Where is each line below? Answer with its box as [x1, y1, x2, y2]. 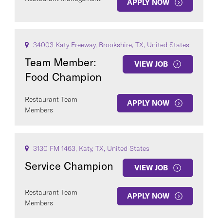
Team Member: [25, 55, 96, 69]
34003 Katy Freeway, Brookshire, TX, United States [31, 40, 189, 49]
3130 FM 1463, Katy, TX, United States [31, 144, 149, 153]
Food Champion [25, 70, 102, 84]
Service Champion [25, 159, 113, 173]
